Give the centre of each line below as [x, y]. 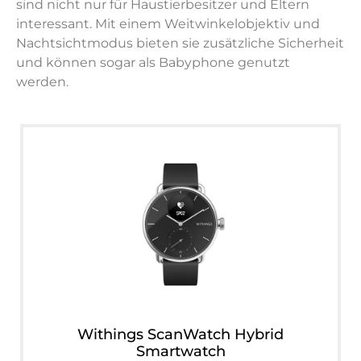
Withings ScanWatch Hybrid [180, 335]
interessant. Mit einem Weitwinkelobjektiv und [168, 24]
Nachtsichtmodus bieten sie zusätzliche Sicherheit [180, 44]
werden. [42, 82]
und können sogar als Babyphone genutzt [153, 63]
